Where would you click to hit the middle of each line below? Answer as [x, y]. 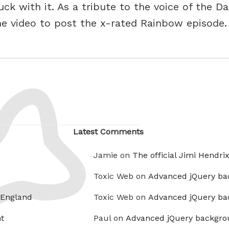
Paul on [110, 218]
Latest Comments [108, 132]
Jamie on [113, 155]
